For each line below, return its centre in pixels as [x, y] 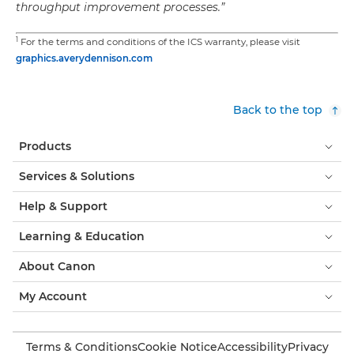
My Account [53, 296]
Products [45, 146]
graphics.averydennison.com [84, 58]
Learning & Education [82, 236]
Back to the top [278, 110]
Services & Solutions [77, 176]
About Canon [57, 266]
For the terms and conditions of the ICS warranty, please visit [159, 42]
